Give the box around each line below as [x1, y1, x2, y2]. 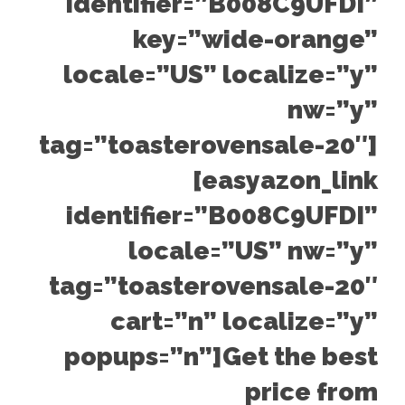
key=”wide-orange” [133, 24, 378, 54]
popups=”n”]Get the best [64, 342, 378, 372]
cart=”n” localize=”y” [110, 306, 378, 336]
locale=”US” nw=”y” [128, 236, 378, 266]
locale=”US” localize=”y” [63, 60, 378, 89]
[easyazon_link [193, 165, 378, 195]
